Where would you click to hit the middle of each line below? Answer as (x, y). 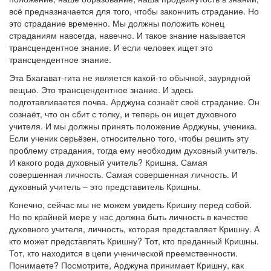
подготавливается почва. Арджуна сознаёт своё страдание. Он (134, 102)
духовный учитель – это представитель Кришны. (105, 186)
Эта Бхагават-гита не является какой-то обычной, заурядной (130, 77)
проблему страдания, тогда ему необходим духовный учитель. (133, 150)
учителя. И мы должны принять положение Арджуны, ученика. (133, 126)
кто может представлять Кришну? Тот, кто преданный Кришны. (134, 241)
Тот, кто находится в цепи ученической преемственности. (123, 253)
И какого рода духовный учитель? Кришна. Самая (108, 162)
